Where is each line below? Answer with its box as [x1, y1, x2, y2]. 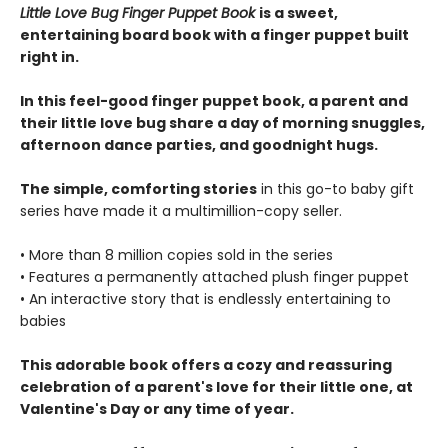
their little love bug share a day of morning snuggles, [20, 113, 425, 133]
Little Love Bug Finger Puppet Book [20, 3, 259, 23]
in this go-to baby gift [257, 179, 414, 199]
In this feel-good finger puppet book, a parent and [20, 91, 408, 111]
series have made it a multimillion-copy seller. [20, 201, 342, 221]
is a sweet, [259, 3, 338, 23]
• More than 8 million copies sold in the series [20, 245, 333, 265]
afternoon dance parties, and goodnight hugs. [20, 135, 378, 155]
